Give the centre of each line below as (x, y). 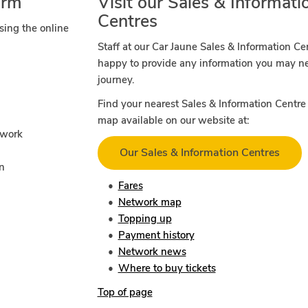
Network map (150, 202)
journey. (116, 80)
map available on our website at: (175, 120)
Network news (152, 252)
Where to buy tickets (167, 268)
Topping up (145, 219)
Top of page (125, 292)
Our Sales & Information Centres (199, 153)
